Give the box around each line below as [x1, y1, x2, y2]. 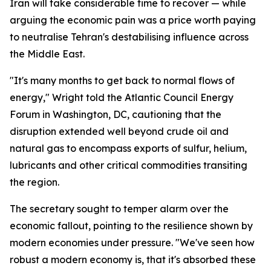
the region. [10, 176, 59, 188]
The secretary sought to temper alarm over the [10, 203, 229, 215]
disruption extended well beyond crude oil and [10, 125, 229, 137]
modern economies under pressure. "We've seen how [10, 237, 255, 249]
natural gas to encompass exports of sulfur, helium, [10, 142, 247, 154]
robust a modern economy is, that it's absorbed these [10, 253, 256, 266]
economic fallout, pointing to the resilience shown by [10, 220, 253, 232]
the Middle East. [10, 48, 85, 60]
